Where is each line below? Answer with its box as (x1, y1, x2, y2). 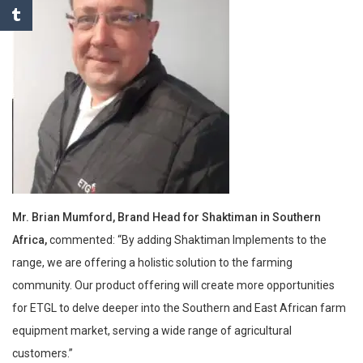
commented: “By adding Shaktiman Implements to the (47, 233, 327, 246)
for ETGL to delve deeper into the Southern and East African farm (12, 301, 346, 314)
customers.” (12, 346, 73, 360)
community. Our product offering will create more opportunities (12, 278, 335, 292)
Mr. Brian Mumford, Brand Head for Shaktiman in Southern (12, 210, 321, 224)
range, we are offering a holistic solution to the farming (12, 255, 293, 269)
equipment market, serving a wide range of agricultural (12, 323, 292, 337)
